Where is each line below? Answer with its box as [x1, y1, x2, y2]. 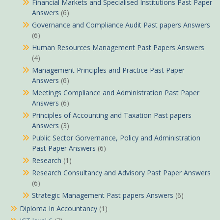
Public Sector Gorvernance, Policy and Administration [32, 133, 200, 143]
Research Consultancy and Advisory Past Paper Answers [32, 168, 211, 178]
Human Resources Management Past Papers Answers [32, 43, 204, 53]
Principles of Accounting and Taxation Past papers [32, 110, 192, 120]
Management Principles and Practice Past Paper [32, 65, 185, 75]
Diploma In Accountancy [20, 204, 97, 214]
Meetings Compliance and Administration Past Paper [32, 88, 199, 98]
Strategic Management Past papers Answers [32, 191, 173, 200]
